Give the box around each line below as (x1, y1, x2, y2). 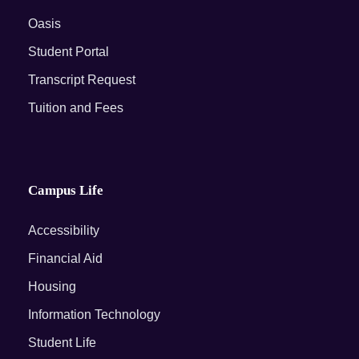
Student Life (28, 336, 96, 349)
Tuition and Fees (28, 101, 123, 115)
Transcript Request (28, 73, 135, 87)
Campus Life (28, 183, 103, 198)
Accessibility (28, 224, 99, 237)
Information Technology (28, 308, 160, 321)
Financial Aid (28, 252, 103, 265)
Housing (28, 280, 76, 293)
